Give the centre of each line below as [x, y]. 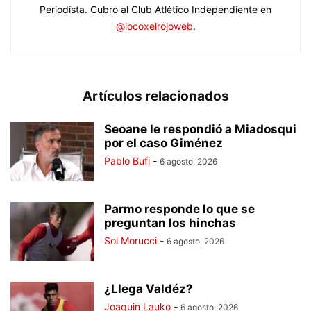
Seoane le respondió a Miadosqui [200, 129]
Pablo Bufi [127, 161]
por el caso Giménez [163, 143]
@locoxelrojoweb [154, 26]
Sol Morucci [131, 241]
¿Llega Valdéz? [149, 289]
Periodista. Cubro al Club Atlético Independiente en [155, 10]
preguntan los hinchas [170, 223]
